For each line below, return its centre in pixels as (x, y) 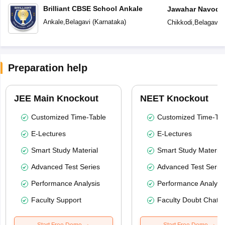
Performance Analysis (65, 184)
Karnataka (109, 22)
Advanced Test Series (65, 167)
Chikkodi (180, 23)
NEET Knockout (174, 99)
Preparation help (47, 68)
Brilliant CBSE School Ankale (93, 9)
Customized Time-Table (68, 117)
